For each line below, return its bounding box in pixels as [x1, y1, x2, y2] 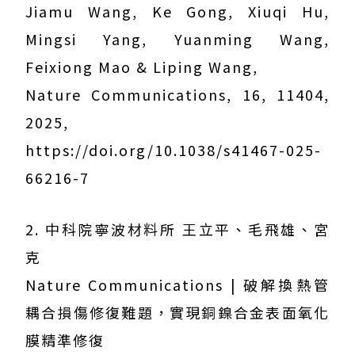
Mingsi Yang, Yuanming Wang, [25, 29, 330, 50]
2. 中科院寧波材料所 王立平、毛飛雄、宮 [25, 219, 330, 240]
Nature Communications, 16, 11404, [25, 84, 330, 105]
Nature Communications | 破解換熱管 [25, 274, 330, 296]
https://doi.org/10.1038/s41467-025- [25, 139, 322, 161]
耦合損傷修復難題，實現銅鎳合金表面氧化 [25, 302, 330, 323]
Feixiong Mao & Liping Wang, [25, 56, 258, 78]
